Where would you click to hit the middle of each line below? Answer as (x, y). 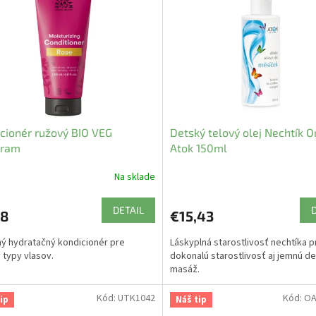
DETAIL (128, 210)
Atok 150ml (198, 148)
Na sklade (134, 177)
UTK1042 (136, 299)
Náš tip (191, 300)
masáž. (186, 270)
